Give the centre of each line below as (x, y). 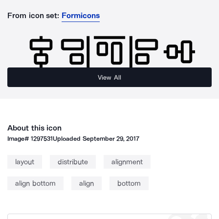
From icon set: (33, 15)
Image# (19, 139)
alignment (127, 162)
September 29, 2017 (111, 139)
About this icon (35, 128)
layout (25, 162)
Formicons (80, 15)
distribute (73, 162)
